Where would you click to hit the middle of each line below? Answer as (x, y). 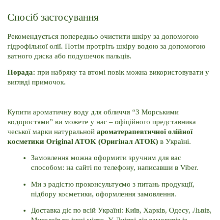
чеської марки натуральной (52, 132)
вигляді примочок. (38, 82)
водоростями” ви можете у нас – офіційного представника (102, 122)
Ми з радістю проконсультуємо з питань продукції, (113, 184)
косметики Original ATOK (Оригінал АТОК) (83, 142)
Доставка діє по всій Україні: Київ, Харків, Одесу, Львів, (121, 210)
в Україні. (176, 142)
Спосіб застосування (53, 17)
